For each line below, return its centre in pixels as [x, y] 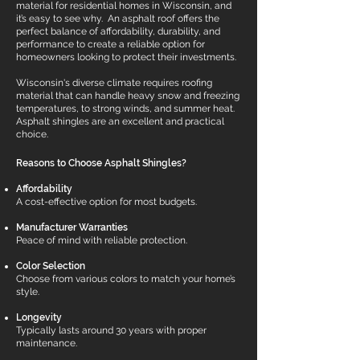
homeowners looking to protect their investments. [126, 57]
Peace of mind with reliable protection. [102, 240]
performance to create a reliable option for [110, 44]
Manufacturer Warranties [72, 227]
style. [28, 292]
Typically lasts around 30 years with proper [111, 330]
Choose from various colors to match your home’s [126, 279]
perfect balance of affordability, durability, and [118, 31]
